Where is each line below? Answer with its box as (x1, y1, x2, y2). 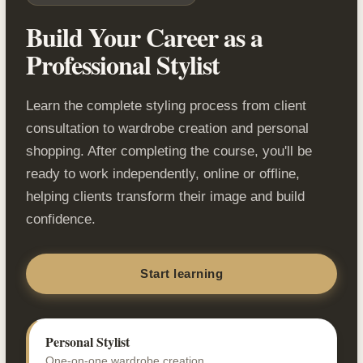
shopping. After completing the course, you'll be (26, 143, 312, 159)
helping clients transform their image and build (26, 188, 305, 204)
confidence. (26, 211, 96, 227)
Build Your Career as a (26, 17, 263, 56)
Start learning (140, 266, 223, 280)
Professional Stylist (26, 45, 220, 83)
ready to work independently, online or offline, (26, 165, 300, 181)
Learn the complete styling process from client (26, 97, 306, 113)
